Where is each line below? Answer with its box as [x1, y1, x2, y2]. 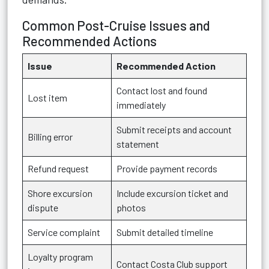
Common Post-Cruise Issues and [22, 17, 210, 33]
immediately [116, 99, 166, 110]
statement [116, 138, 159, 150]
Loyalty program [28, 251, 93, 262]
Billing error [28, 131, 73, 142]
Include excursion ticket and [116, 187, 228, 199]
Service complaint [28, 226, 100, 238]
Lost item [28, 92, 67, 103]
